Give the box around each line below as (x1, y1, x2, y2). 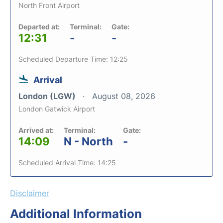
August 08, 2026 (92, 91, 155, 101)
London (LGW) (18, 91, 78, 101)
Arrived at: (18, 126, 54, 134)
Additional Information (10, 207, 142, 221)
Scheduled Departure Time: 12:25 (18, 55, 128, 63)
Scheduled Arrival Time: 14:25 (18, 158, 116, 167)
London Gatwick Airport (18, 105, 95, 113)
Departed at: (18, 22, 60, 31)
